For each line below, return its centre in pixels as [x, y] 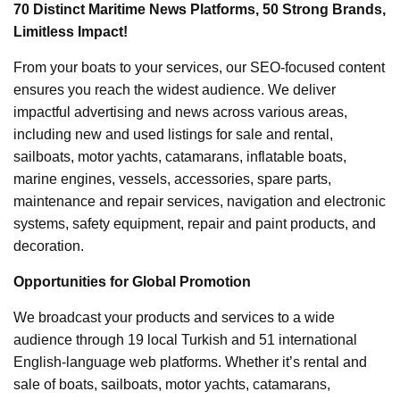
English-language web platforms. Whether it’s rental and [190, 362]
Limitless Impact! [71, 31]
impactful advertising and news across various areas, [180, 112]
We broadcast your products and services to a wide [174, 317]
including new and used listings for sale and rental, [173, 134]
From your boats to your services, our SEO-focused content [199, 67]
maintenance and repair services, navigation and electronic [200, 201]
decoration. [49, 246]
